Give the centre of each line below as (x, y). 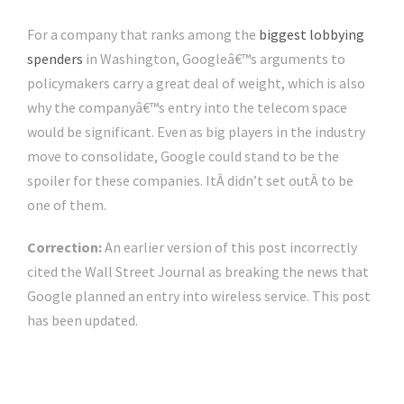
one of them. (67, 205)
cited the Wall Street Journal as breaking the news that (198, 272)
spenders (55, 59)
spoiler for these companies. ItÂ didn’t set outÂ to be (190, 181)
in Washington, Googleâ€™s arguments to (214, 59)
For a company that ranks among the (143, 35)
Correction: (64, 248)
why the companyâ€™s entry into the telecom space (187, 108)
